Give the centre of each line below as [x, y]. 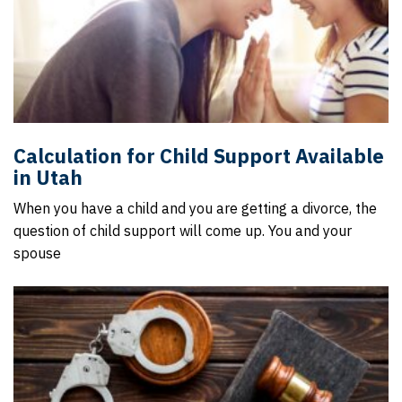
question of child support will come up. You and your [183, 231]
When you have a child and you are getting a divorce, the [195, 208]
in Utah [48, 177]
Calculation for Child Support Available [199, 156]
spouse [37, 253]
